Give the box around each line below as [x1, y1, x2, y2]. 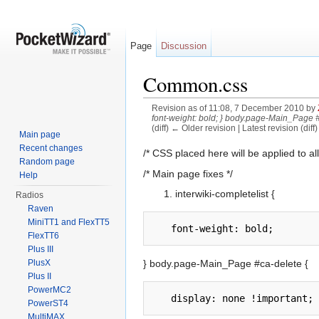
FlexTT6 [28, 231, 60, 241]
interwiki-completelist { [174, 187, 275, 199]
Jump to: [143, 133, 185, 145]
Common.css [143, 70, 248, 98]
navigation [185, 133, 231, 145]
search [237, 133, 268, 145]
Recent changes [19, 143, 83, 153]
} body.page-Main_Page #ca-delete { [143, 257, 308, 269]
